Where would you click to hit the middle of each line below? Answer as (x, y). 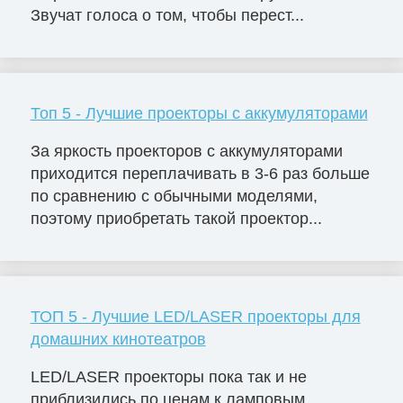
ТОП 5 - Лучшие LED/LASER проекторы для (195, 317)
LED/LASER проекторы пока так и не (168, 377)
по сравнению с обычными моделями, (174, 197)
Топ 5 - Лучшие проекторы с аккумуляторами (199, 114)
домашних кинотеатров (118, 340)
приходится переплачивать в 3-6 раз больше (200, 174)
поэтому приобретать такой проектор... (176, 219)
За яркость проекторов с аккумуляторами (186, 152)
